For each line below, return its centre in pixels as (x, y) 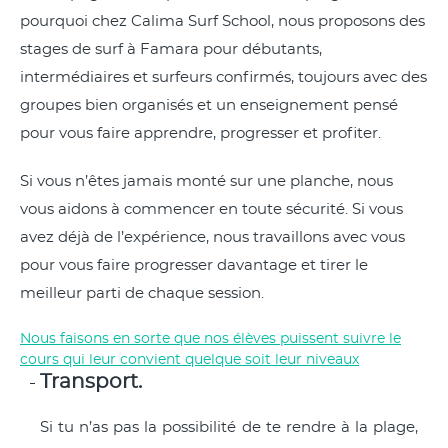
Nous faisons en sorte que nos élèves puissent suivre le (210, 339)
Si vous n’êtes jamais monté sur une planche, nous (206, 181)
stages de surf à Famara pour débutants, (171, 49)
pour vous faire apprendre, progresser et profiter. (200, 133)
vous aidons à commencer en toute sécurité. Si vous (211, 209)
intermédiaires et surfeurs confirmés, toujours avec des (223, 77)
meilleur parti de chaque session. (142, 293)
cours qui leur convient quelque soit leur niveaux (189, 360)
